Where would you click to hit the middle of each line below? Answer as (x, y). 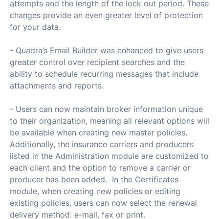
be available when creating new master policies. (100, 132)
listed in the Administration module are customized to (109, 156)
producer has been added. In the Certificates (94, 179)
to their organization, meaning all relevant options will (109, 120)
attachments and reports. (57, 85)
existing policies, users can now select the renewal (103, 203)
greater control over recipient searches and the (97, 62)
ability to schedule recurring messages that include (104, 74)
